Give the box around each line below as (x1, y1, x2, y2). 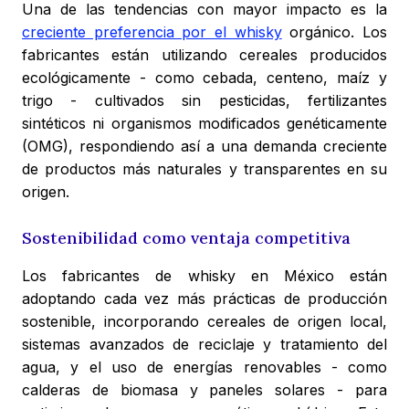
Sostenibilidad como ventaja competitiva (22, 227, 351, 249)
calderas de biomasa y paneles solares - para (22, 381, 387, 400)
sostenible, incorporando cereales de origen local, (22, 312, 387, 331)
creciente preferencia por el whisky (22, 23, 282, 42)
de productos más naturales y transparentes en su (22, 160, 387, 179)
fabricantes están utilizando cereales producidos (22, 46, 387, 65)
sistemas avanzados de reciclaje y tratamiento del (22, 335, 387, 354)
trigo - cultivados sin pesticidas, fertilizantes (22, 91, 387, 110)
